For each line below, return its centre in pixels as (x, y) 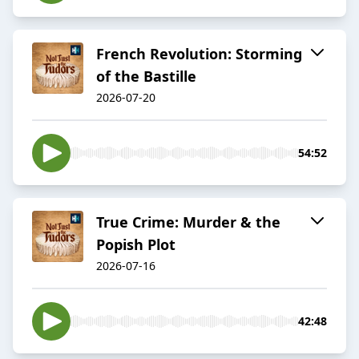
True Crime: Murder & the (188, 222)
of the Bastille (146, 77)
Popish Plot (136, 245)
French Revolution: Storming (199, 54)
